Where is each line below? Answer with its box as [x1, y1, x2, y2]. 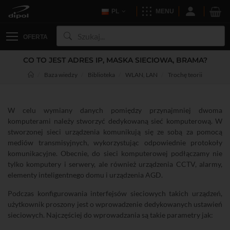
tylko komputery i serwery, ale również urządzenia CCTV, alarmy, [8, 160, 222, 168]
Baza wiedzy [44, 71, 78, 79]
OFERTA [23, 33, 48, 41]
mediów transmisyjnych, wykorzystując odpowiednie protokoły [8, 138, 222, 147]
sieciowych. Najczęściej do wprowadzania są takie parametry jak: [8, 210, 213, 219]
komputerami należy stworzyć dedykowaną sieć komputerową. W [8, 117, 222, 125]
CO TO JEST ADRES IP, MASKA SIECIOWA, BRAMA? [23, 55, 207, 65]
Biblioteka [88, 71, 115, 79]
